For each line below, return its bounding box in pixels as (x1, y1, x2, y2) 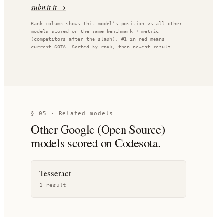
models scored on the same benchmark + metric (31, 29, 159, 34)
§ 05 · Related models (31, 110, 114, 117)
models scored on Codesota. (31, 135, 161, 151)
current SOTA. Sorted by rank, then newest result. (31, 44, 173, 49)
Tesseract (39, 168, 71, 179)
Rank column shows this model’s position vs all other (31, 21, 182, 26)
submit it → (31, 2, 66, 12)
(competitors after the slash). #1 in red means (31, 36, 165, 42)
